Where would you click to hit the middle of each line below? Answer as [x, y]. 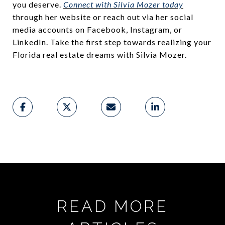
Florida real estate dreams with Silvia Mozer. [101, 55]
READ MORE [113, 206]
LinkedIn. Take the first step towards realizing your [112, 42]
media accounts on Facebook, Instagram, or [97, 30]
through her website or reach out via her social [103, 17]
